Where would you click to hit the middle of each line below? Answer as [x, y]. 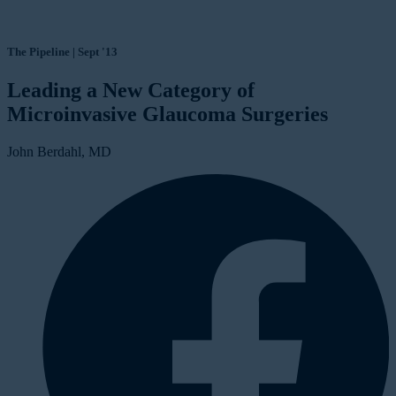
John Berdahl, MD [59, 152]
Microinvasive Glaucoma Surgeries [168, 114]
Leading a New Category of [131, 91]
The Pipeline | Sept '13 [62, 52]
